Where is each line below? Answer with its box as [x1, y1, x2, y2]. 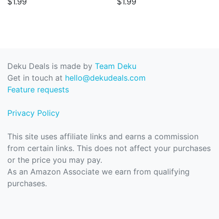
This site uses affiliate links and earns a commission [7, 131, 198, 141]
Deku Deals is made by [7, 61, 95, 71]
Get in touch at [7, 73, 65, 83]
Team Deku [95, 61, 136, 71]
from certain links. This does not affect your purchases [7, 143, 211, 153]
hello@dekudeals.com [65, 73, 146, 83]
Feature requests [7, 85, 69, 94]
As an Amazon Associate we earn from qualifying [7, 167, 190, 176]
